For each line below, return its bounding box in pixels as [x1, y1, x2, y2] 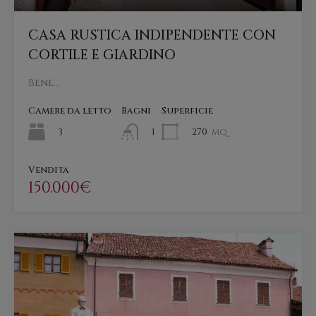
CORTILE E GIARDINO [28, 45, 176, 64]
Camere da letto [28, 104, 111, 117]
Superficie [162, 104, 213, 117]
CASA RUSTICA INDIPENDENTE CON [28, 25, 276, 44]
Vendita [28, 164, 69, 177]
